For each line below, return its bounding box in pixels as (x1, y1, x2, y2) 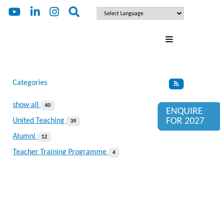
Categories (13, 79, 48, 87)
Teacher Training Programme (13, 148, 109, 156)
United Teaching (13, 116, 67, 125)
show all (13, 101, 41, 109)
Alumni (13, 132, 38, 140)
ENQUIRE (166, 107, 203, 116)
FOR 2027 (166, 116, 204, 126)
